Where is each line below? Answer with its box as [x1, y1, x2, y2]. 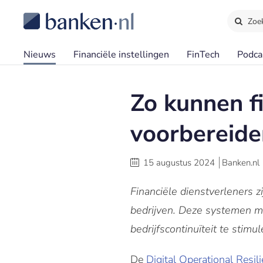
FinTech [187, 48, 220, 61]
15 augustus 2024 [143, 157, 215, 168]
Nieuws [23, 48, 56, 61]
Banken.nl [222, 157, 259, 168]
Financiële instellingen [73, 48, 169, 61]
